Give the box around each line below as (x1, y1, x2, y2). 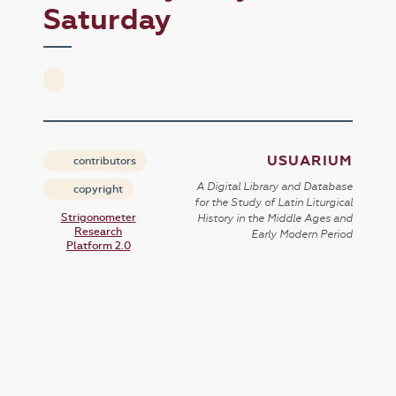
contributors (71, 155, 137, 168)
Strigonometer (60, 211, 136, 225)
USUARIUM (266, 152, 353, 171)
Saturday (43, 3, 172, 37)
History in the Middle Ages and (196, 212, 353, 225)
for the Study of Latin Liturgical (194, 196, 353, 209)
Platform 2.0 (65, 240, 131, 253)
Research (74, 225, 123, 239)
